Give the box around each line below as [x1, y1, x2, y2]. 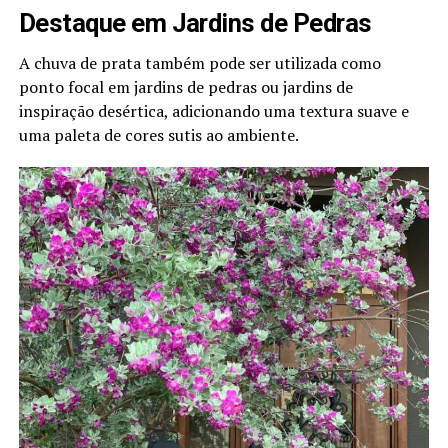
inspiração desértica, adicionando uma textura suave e [18, 100, 409, 123]
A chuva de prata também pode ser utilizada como [18, 52, 381, 75]
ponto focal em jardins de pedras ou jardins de [18, 76, 353, 99]
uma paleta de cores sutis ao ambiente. [18, 124, 299, 147]
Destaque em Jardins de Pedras [18, 8, 372, 39]
